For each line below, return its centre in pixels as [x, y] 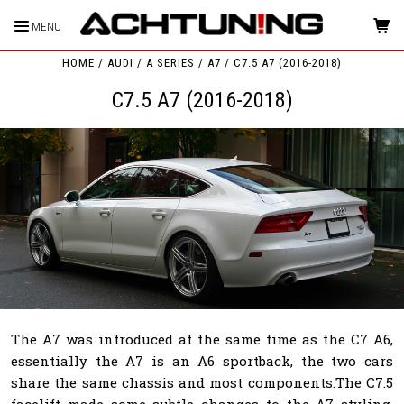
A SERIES [170, 63]
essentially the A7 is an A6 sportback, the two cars [202, 360]
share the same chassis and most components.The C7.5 [202, 382]
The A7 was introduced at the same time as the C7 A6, [202, 339]
